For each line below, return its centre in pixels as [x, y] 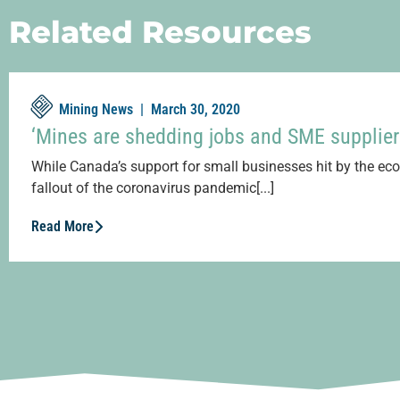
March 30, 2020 [196, 110]
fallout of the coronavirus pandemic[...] [153, 188]
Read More [62, 227]
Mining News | [103, 110]
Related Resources [160, 33]
